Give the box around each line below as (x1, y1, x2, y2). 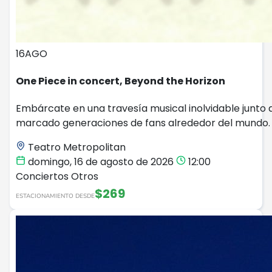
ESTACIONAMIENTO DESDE (16, 192, 95, 201)
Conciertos (16, 169, 71, 184)
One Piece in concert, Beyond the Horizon (16, 73, 225, 88)
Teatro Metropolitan (25, 140, 126, 155)
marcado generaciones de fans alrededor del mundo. (16, 116, 270, 131)
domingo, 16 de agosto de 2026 (25, 155, 176, 169)
